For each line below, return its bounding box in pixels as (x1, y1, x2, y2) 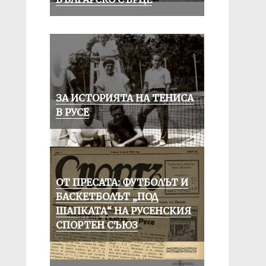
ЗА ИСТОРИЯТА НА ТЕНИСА (55, 92, 194, 104)
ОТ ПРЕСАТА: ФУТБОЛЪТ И (55, 176, 188, 188)
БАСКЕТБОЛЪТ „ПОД (55, 191, 158, 202)
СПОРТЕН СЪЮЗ (55, 219, 138, 231)
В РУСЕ (55, 106, 89, 118)
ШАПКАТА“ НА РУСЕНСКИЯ (55, 205, 191, 217)
